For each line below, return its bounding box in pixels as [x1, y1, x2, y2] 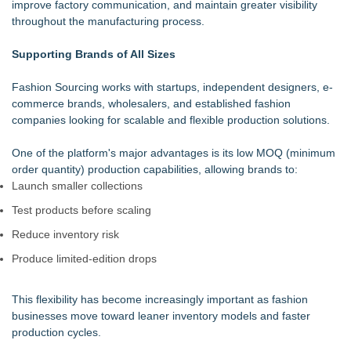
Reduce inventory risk [12, 228, 119, 241]
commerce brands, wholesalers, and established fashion [12, 97, 291, 110]
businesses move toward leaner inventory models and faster [12, 309, 310, 322]
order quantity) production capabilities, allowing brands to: [12, 163, 298, 175]
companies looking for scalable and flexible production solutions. [12, 114, 330, 126]
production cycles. [12, 326, 101, 338]
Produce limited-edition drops [12, 252, 157, 265]
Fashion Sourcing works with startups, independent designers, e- [12, 81, 333, 93]
